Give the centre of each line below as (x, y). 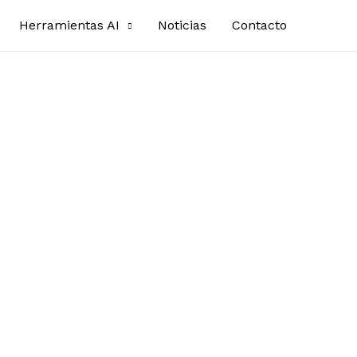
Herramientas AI (69, 25)
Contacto (259, 25)
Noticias (182, 25)
